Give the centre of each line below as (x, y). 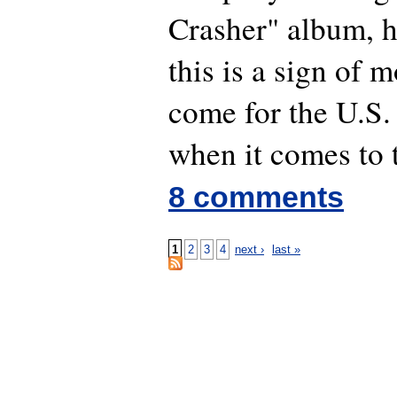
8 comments (256, 197)
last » (286, 250)
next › (249, 250)
